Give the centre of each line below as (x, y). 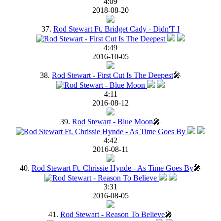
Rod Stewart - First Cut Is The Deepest (112, 75)
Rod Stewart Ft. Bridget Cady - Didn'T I (116, 29)
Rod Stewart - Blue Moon (112, 121)
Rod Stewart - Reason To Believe (112, 214)
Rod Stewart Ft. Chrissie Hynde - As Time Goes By (112, 168)
